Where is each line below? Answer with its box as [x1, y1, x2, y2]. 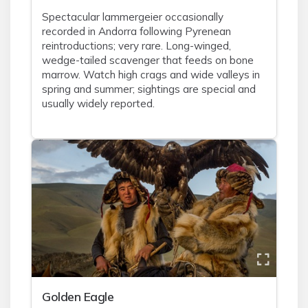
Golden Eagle [42, 289, 113, 304]
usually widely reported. [42, 97, 155, 110]
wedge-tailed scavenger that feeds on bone [42, 54, 254, 67]
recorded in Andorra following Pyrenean [42, 25, 231, 38]
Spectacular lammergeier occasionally [42, 10, 223, 23]
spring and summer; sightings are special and [42, 82, 256, 96]
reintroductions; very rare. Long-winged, [42, 39, 231, 52]
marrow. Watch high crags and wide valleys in [42, 68, 260, 81]
